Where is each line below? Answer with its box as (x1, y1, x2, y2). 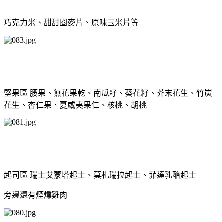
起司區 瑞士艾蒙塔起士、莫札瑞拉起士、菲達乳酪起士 (4, 170, 196, 179)
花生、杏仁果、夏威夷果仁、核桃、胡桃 (4, 100, 147, 109)
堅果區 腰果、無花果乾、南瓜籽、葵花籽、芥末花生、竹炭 (4, 88, 212, 97)
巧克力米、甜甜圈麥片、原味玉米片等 (4, 18, 139, 27)
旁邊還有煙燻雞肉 (4, 190, 67, 199)
